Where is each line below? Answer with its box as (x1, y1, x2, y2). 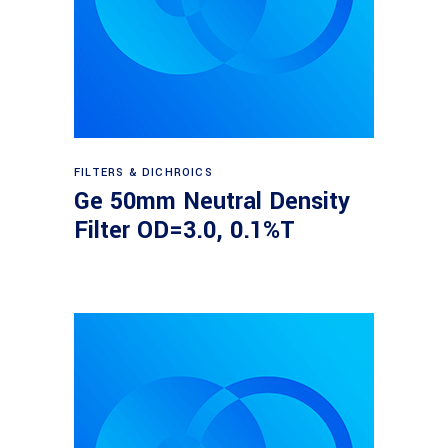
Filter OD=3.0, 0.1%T (74, 214, 295, 247)
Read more (188, 152, 263, 174)
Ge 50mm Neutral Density (74, 185, 350, 218)
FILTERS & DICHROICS (74, 165, 213, 180)
